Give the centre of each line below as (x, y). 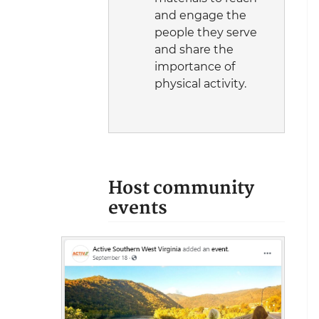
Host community (181, 188)
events (138, 208)
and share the (194, 49)
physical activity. (200, 83)
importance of (195, 66)
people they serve (206, 32)
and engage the (200, 15)
